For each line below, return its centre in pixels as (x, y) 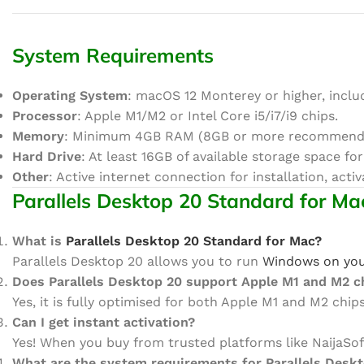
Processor (45, 116)
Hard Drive (47, 156)
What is (39, 241)
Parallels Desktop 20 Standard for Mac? (194, 241)
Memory (38, 136)
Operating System (70, 95)
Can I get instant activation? (104, 322)
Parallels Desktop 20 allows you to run (137, 261)
